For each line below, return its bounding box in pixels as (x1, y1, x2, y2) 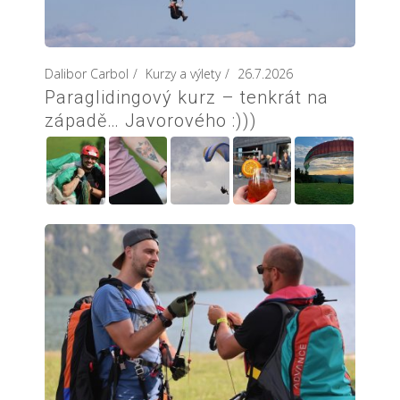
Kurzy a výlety (146, 65, 221, 83)
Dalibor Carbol (45, 65, 129, 83)
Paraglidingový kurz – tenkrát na (45, 87, 329, 109)
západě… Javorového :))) (45, 110, 257, 132)
